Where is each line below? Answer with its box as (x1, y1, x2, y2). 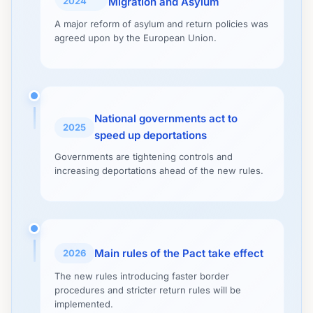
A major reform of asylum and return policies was (54, 18, 268, 29)
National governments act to (94, 112, 238, 125)
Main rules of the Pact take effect (94, 246, 263, 260)
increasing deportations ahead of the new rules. (54, 165, 263, 176)
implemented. (54, 298, 113, 310)
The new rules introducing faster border (54, 270, 229, 282)
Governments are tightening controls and (54, 151, 233, 162)
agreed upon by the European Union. (54, 32, 217, 43)
